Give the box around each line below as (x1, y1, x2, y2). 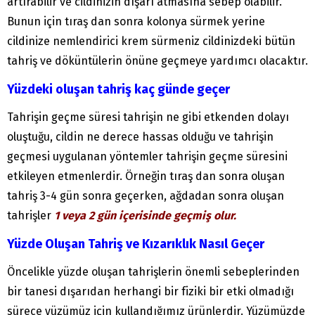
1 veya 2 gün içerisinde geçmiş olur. (54, 209, 236, 223)
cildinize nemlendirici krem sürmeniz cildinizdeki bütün (7, 34, 295, 49)
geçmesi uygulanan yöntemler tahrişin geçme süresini (7, 150, 288, 164)
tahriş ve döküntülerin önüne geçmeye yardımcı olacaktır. (7, 54, 308, 68)
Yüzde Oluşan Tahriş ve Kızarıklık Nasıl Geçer (7, 236, 264, 252)
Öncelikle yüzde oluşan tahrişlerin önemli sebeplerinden (7, 265, 300, 279)
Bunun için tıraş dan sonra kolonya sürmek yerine (7, 15, 265, 29)
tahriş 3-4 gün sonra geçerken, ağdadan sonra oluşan (7, 189, 284, 203)
